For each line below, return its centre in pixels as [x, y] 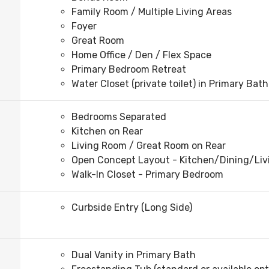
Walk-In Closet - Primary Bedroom [147, 175]
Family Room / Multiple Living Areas [152, 12]
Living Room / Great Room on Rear [149, 146]
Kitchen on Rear [107, 131]
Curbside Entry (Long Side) [132, 208]
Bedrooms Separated [119, 117]
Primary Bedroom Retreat [129, 70]
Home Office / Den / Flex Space [141, 55]
